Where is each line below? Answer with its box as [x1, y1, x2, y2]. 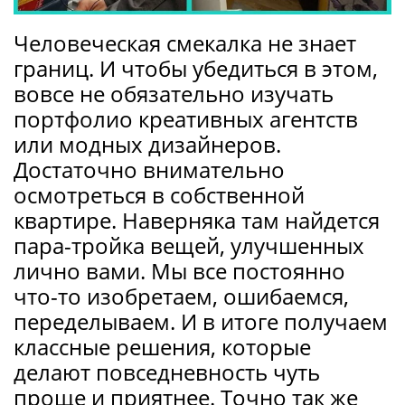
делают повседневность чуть [14, 357, 320, 388]
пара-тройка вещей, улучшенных [14, 231, 364, 261]
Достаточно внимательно [14, 155, 285, 185]
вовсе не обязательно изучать [14, 79, 334, 109]
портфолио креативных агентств [14, 104, 358, 135]
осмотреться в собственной [14, 180, 305, 211]
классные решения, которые [14, 332, 311, 363]
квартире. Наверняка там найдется [14, 205, 380, 236]
